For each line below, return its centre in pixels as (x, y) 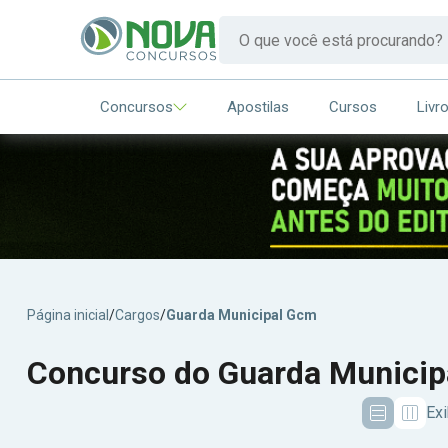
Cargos (137, 315)
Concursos (136, 106)
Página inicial (68, 315)
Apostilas (258, 106)
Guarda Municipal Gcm (241, 315)
